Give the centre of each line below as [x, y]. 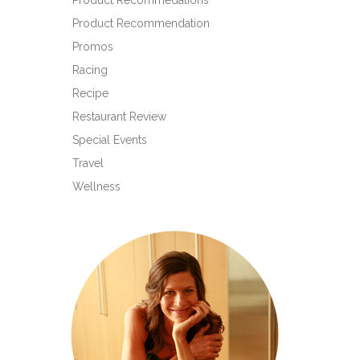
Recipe [90, 93]
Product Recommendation [141, 23]
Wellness [96, 186]
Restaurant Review [119, 117]
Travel [88, 163]
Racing [90, 70]
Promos [93, 47]
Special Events [110, 140]
